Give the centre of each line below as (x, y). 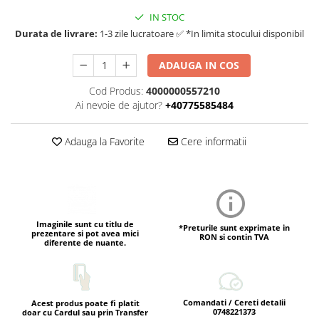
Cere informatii (212, 141)
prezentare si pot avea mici (85, 233)
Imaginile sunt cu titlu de (85, 224)
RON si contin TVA (234, 237)
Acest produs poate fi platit (85, 303)
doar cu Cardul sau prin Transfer (85, 312)
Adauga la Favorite (103, 141)
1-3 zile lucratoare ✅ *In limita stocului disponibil (201, 33)
